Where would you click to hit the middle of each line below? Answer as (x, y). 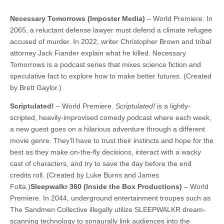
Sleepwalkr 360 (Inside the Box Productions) (106, 187)
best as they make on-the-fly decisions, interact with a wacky (105, 152)
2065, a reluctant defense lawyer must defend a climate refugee (111, 30)
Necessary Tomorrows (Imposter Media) (77, 19)
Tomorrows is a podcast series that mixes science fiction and (105, 65)
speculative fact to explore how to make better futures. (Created (111, 76)
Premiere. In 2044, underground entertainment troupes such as (110, 198)
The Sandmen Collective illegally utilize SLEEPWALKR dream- (108, 210)
